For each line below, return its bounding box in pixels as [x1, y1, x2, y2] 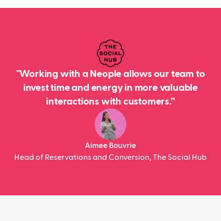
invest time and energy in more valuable [23, 82, 198, 93]
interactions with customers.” [46, 96, 175, 107]
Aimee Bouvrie [85, 142, 136, 150]
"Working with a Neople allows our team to [16, 69, 205, 79]
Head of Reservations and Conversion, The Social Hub [14, 153, 207, 162]
